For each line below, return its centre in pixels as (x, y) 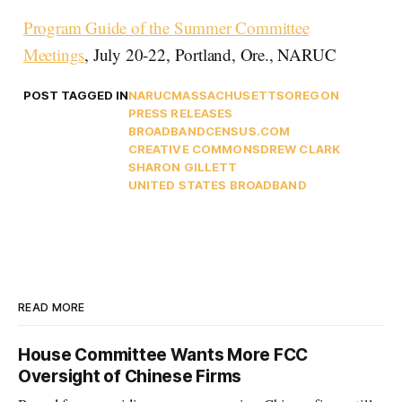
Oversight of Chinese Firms (130, 377)
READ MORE (52, 308)
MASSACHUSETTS (228, 95)
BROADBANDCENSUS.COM (209, 131)
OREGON (312, 95)
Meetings (54, 54)
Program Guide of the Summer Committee (166, 27)
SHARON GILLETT (183, 166)
